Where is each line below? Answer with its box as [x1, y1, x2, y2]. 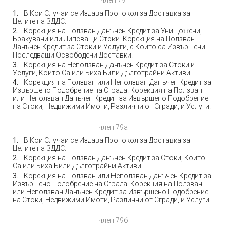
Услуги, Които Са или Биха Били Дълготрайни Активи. [13, 69, 192, 77]
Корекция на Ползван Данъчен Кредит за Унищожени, [24, 27, 202, 35]
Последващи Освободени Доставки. [13, 51, 133, 59]
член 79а [98, 123, 128, 131]
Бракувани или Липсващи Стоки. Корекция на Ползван [13, 35, 195, 43]
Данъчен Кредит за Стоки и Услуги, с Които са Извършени [13, 43, 205, 51]
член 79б [98, 216, 128, 224]
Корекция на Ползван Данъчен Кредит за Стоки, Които [24, 154, 205, 162]
